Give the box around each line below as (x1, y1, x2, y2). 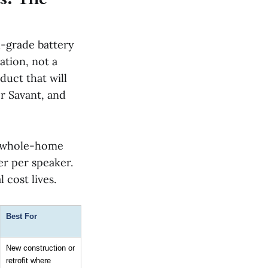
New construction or (6, 243, 75, 252)
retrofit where (6, 255, 51, 265)
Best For (6, 211, 37, 221)
